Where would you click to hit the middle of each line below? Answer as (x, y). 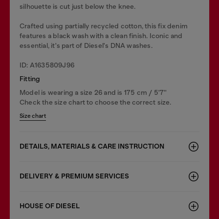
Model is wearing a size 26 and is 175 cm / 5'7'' (93, 92)
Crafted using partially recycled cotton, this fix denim (104, 26)
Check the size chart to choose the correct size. (96, 102)
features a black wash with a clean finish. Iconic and (101, 35)
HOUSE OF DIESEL (50, 206)
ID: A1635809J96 (47, 65)
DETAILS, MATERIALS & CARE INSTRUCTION (92, 146)
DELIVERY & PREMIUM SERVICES (74, 176)
